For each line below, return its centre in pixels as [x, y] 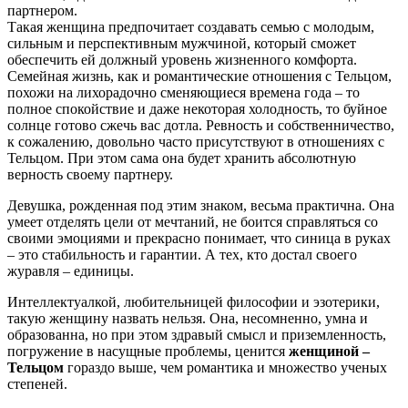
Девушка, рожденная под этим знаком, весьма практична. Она [201, 205]
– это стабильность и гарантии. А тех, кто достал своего [182, 254]
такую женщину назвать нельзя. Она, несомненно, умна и [188, 318]
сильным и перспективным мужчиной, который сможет [182, 43]
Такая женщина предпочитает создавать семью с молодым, [191, 26]
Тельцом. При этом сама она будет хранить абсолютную [182, 158]
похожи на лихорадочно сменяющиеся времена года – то [184, 92]
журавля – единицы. [71, 270]
